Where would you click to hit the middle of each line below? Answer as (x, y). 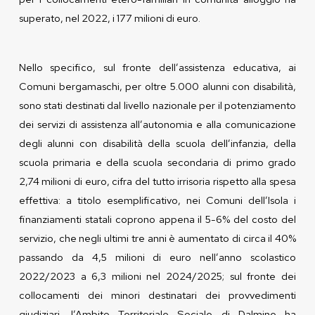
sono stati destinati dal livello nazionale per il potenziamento (157, 105)
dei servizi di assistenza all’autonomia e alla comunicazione (157, 124)
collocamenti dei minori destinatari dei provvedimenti (157, 295)
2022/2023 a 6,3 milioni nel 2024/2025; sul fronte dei (157, 276)
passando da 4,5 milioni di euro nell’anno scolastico (157, 257)
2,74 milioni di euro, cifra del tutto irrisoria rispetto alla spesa (157, 181)
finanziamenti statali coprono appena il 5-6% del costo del (157, 219)
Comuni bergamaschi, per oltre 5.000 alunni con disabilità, (157, 86)
